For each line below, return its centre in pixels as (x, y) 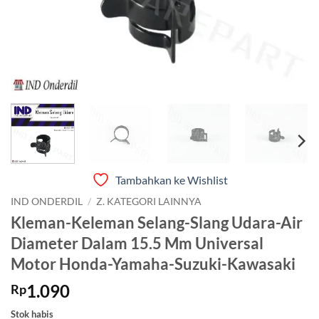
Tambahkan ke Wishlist (171, 180)
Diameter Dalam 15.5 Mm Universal (137, 243)
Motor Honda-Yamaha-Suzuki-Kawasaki (153, 263)
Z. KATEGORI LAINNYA (149, 202)
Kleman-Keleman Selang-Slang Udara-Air (157, 222)
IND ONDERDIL (47, 202)
